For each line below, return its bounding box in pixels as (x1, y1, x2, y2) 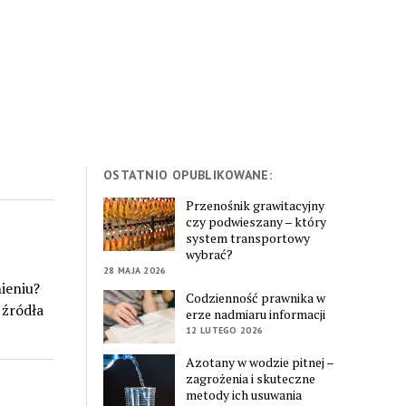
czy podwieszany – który (186, 212, 327, 230)
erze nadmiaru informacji (186, 304, 326, 323)
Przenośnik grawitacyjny (186, 196, 325, 214)
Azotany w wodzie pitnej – (186, 353, 334, 372)
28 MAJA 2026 (103, 264, 167, 276)
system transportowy (186, 228, 311, 246)
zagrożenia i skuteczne (186, 370, 316, 388)
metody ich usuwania (186, 386, 303, 404)
